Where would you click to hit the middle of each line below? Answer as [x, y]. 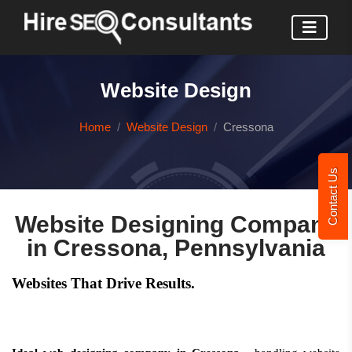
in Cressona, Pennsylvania [176, 248]
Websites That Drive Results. [103, 283]
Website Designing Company [176, 224]
